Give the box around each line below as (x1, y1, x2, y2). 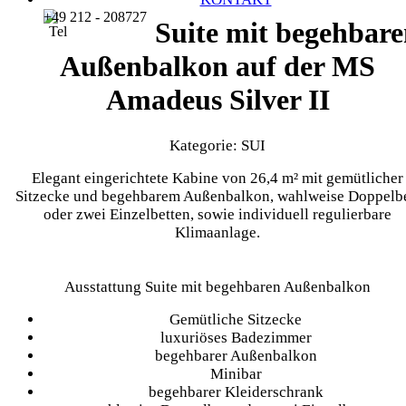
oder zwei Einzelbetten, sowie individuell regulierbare (43, 205, 391, 223)
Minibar (209, 364, 262, 382)
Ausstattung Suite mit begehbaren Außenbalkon (64, 277, 371, 295)
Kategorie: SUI (169, 136, 266, 154)
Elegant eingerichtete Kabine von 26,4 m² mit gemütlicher (32, 169, 403, 187)
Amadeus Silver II (105, 83, 330, 117)
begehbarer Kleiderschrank (148, 382, 324, 401)
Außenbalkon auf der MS (60, 50, 375, 83)
